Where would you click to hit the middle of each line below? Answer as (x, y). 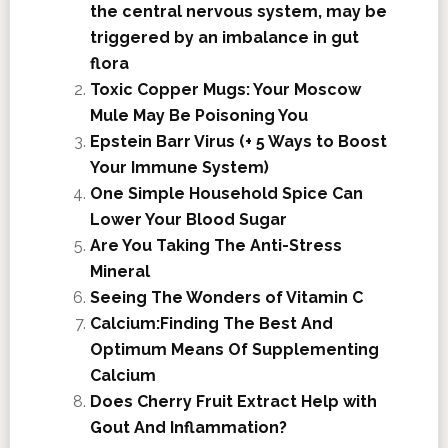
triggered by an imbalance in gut (224, 37)
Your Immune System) (179, 167)
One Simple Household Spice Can (226, 193)
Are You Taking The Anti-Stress (215, 245)
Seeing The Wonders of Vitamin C (226, 297)
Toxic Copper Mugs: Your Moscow (225, 89)
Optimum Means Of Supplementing (234, 349)
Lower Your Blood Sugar (188, 219)
